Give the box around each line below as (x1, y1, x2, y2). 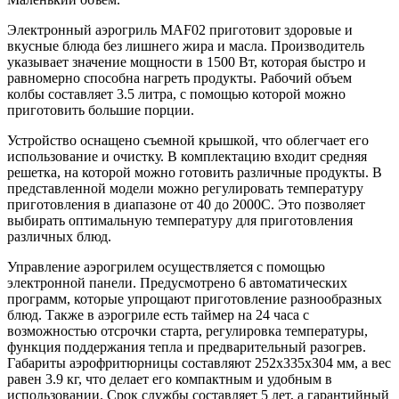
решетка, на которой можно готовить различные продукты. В (7, 165, 382, 181)
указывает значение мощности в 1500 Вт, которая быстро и (7, 54, 366, 70)
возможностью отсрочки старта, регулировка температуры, (7, 323, 368, 339)
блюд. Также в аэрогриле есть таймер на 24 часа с (7, 307, 309, 323)
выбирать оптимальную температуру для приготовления (7, 213, 353, 229)
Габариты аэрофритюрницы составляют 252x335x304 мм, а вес (7, 355, 391, 371)
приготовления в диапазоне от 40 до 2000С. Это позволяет (7, 197, 365, 213)
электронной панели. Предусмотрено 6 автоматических (7, 275, 347, 291)
